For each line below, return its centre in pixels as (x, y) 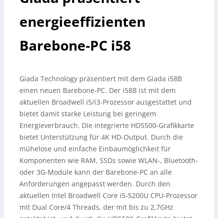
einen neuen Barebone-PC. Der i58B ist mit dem (98, 90)
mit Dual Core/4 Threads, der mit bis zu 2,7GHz (96, 207)
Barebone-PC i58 (75, 45)
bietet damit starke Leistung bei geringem (88, 114)
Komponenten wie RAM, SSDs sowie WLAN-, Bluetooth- (109, 160)
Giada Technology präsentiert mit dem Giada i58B (101, 79)
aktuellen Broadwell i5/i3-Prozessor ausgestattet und (106, 102)
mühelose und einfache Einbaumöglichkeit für (95, 149)
